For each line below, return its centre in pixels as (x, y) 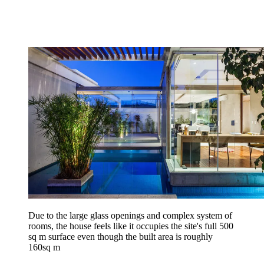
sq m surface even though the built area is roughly (121, 236)
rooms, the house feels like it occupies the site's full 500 (131, 226)
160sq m (44, 247)
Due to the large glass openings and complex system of (130, 215)
